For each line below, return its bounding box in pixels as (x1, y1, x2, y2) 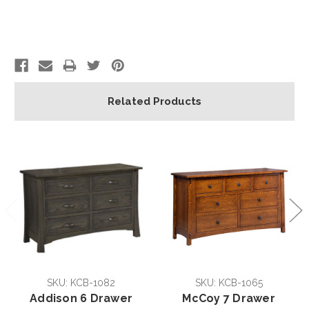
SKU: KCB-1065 (195, 277, 263, 288)
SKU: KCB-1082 (47, 277, 115, 288)
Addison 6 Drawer (30, 291, 132, 305)
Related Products (108, 94, 201, 108)
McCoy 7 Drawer (182, 291, 275, 305)
